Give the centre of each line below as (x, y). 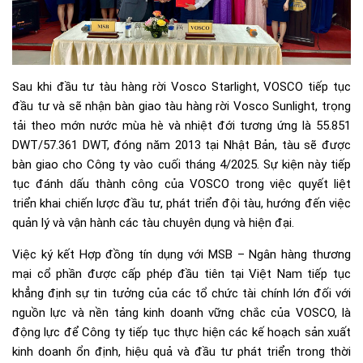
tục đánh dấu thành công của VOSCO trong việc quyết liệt (181, 184)
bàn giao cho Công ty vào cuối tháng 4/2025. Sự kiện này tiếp (181, 165)
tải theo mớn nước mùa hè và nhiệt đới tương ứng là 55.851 (181, 126)
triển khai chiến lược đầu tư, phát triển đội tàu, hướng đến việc (181, 204)
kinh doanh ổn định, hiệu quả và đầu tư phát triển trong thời (181, 352)
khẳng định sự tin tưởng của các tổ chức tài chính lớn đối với (181, 294)
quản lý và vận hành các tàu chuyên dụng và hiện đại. (153, 223)
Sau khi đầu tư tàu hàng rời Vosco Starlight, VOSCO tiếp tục (181, 87)
